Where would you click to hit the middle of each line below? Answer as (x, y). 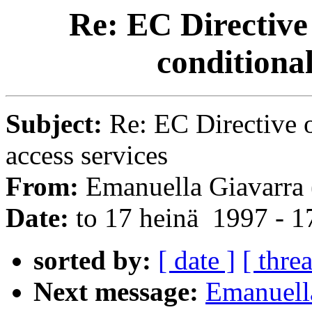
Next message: (116, 292)
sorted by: (92, 260)
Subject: (57, 124)
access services (87, 155)
